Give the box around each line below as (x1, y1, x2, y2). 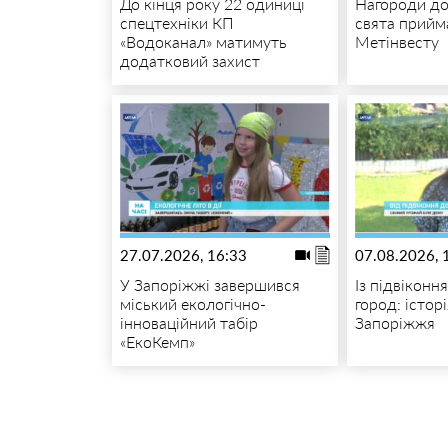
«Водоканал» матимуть (119, 32, 287, 52)
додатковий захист (119, 51, 260, 71)
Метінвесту (355, 32, 440, 52)
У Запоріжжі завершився (119, 275, 300, 295)
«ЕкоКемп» (119, 332, 195, 352)
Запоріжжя (355, 313, 436, 333)
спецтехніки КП (119, 13, 234, 33)
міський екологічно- (119, 294, 266, 314)
